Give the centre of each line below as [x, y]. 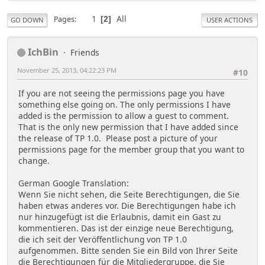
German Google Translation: [74, 183]
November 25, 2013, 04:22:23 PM [67, 70]
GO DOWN [27, 20]
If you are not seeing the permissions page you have [122, 93]
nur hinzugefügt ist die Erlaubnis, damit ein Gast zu [120, 217]
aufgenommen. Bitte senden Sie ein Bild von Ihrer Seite [128, 251]
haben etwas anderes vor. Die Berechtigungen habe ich [127, 206]
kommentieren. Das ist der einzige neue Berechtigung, [126, 228]
